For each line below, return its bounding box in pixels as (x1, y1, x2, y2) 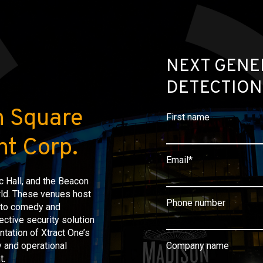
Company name (166, 240, 229, 251)
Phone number (166, 197, 225, 208)
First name (166, 112, 210, 123)
